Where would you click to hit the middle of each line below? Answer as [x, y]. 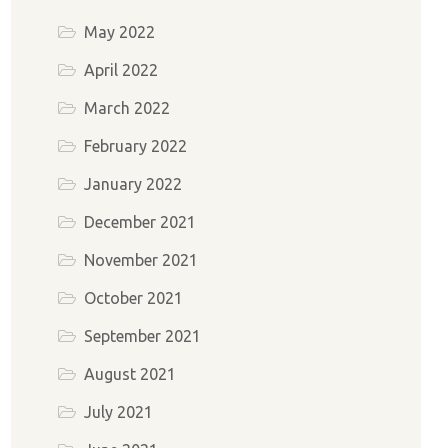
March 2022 [126, 108]
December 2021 [139, 222]
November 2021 [140, 260]
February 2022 [135, 146]
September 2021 [142, 336]
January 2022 [132, 184]
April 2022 [120, 70]
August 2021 [129, 374]
